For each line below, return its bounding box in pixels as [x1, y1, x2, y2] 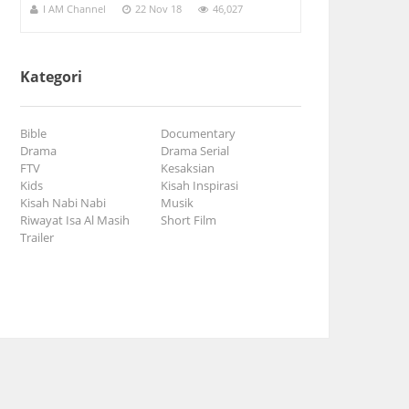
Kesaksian [161, 160, 220, 177]
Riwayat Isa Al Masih [20, 212, 135, 229]
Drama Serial [161, 142, 235, 160]
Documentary [161, 125, 241, 142]
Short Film [161, 212, 222, 229]
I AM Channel [43, 2, 106, 16]
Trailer [20, 229, 59, 246]
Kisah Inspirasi [161, 177, 244, 194]
